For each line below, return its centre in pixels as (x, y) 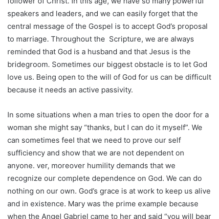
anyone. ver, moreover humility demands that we (91, 165)
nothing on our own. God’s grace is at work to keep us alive (109, 191)
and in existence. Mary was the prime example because (103, 203)
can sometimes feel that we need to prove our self (94, 140)
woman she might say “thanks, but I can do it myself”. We (105, 127)
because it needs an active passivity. (70, 89)
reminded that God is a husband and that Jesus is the (99, 51)
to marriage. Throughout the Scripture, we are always (101, 39)
